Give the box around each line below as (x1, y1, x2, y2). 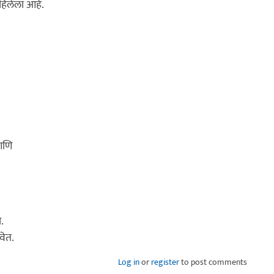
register (151, 254, 179, 269)
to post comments (179, 254, 247, 269)
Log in (118, 254, 139, 269)
